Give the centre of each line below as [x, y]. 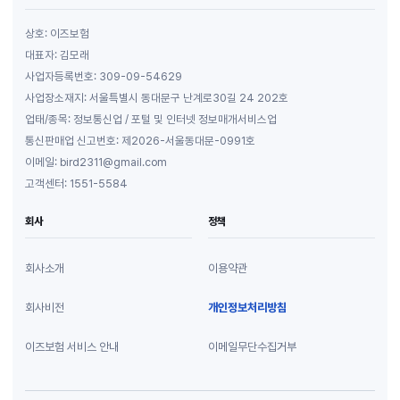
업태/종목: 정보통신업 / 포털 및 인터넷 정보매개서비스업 [151, 119]
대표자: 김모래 [57, 54]
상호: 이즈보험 [57, 33]
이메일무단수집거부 [252, 347]
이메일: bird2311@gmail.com [96, 162]
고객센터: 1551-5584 [76, 183]
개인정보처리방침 [247, 308]
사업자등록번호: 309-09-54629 [104, 76]
